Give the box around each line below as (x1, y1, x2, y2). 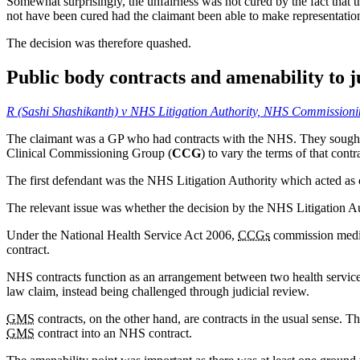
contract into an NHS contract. (35, 325, 192, 340)
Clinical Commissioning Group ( (6, 145, 172, 160)
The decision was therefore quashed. (6, 35, 191, 50)
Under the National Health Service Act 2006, (6, 227, 238, 242)
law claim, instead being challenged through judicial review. (6, 284, 309, 298)
